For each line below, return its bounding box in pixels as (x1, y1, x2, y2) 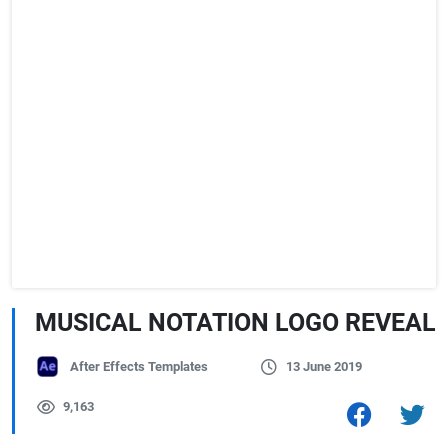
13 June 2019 (285, 359, 362, 374)
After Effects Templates (70, 359, 208, 374)
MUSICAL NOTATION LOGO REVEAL (35, 308, 436, 337)
